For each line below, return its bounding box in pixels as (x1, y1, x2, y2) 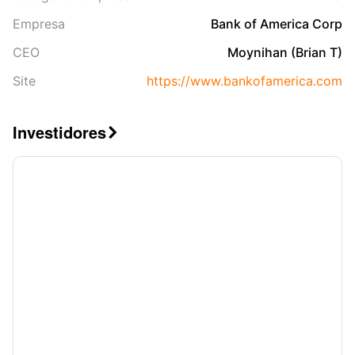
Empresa (13, 16, 65, 32)
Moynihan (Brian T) (227, 44, 342, 60)
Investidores (13, 120, 106, 143)
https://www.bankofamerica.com (147, 73, 342, 89)
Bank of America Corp (211, 16, 342, 32)
